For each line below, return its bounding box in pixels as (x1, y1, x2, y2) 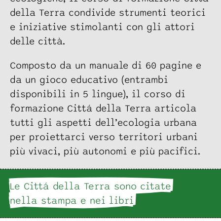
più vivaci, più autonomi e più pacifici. (10, 145, 200, 157)
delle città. (10, 35, 65, 47)
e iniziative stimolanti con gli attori (10, 21, 195, 33)
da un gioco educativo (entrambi (10, 74, 168, 86)
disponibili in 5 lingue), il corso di (10, 88, 185, 100)
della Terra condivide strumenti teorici (10, 6, 206, 19)
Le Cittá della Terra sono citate (10, 180, 171, 192)
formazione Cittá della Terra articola (10, 102, 196, 114)
